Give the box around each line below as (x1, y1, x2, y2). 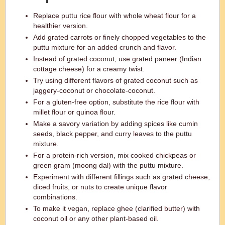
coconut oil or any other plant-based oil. (33, 214, 159, 222)
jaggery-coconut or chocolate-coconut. (33, 86, 155, 94)
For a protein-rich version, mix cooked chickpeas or (33, 151, 196, 159)
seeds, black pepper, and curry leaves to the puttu (33, 130, 192, 138)
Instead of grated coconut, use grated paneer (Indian (33, 55, 201, 63)
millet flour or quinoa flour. (33, 108, 116, 116)
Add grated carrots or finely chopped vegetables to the (33, 33, 206, 41)
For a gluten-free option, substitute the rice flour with (33, 98, 199, 106)
